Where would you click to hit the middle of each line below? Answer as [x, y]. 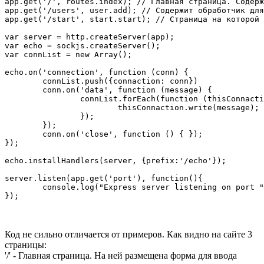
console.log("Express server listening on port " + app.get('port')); [24, 187]
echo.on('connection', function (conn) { [97, 72]
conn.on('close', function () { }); [24, 134]
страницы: [26, 245]
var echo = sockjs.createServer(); [82, 45]
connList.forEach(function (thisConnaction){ [42, 98]
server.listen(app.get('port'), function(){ [104, 178]
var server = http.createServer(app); [90, 37]
